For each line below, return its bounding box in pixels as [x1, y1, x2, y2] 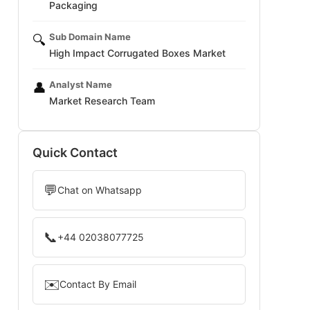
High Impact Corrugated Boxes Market [49, 47, 226, 59]
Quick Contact [33, 145, 118, 160]
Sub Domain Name [49, 31, 131, 42]
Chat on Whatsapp [57, 184, 142, 196]
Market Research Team [49, 95, 155, 107]
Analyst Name [49, 79, 112, 90]
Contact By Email [60, 278, 136, 290]
